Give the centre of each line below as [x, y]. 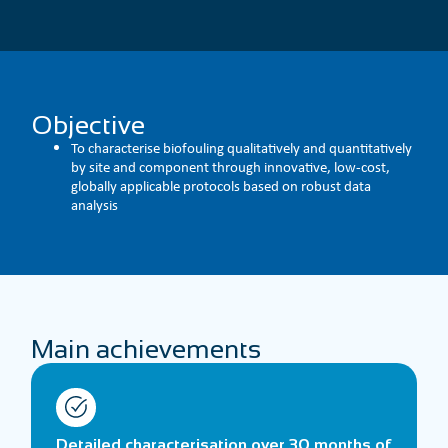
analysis [95, 204]
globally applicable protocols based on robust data [221, 185]
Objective [88, 124]
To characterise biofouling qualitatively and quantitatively [242, 147]
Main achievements [146, 348]
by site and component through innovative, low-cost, [231, 166]
